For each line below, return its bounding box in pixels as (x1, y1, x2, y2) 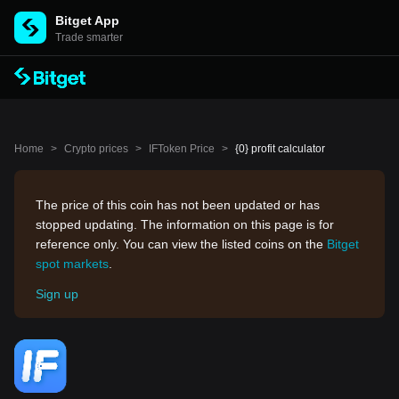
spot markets (36, 256, 109, 271)
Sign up (36, 287, 78, 301)
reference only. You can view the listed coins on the (36, 237, 327, 251)
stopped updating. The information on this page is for (36, 217, 334, 232)
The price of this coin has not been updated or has (36, 198, 320, 212)
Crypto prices (64, 142, 128, 155)
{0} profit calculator (235, 142, 325, 155)
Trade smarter (55, 31, 123, 44)
